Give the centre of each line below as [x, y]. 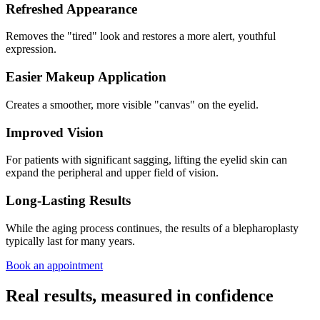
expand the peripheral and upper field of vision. [112, 173]
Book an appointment [54, 265]
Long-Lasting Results [68, 201]
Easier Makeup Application [86, 77]
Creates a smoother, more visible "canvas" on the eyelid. [132, 104]
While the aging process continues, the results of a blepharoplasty [152, 228]
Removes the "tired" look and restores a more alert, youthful [141, 36]
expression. [31, 49]
